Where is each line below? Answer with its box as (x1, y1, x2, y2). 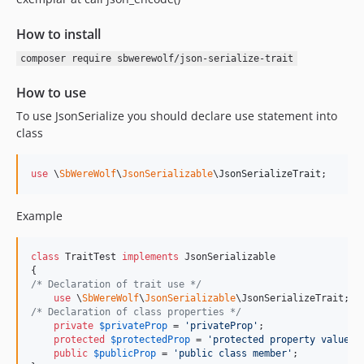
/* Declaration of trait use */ (31, 279, 201, 290)
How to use (16, 84, 86, 102)
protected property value (213, 334, 349, 345)
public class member (179, 348, 287, 359)
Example (16, 208, 63, 223)
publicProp (99, 348, 156, 359)
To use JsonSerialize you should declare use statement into (16, 108, 337, 123)
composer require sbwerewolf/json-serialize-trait (19, 53, 293, 64)
